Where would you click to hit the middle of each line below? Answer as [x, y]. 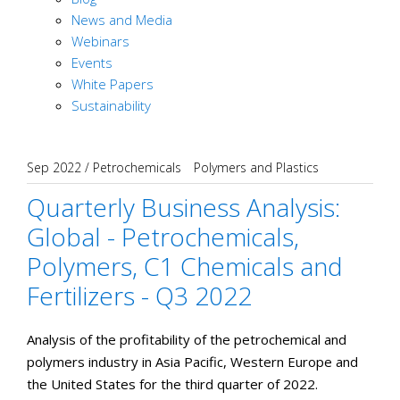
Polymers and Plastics [256, 167]
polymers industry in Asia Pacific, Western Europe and [192, 362]
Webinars [100, 41]
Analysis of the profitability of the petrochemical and [187, 339]
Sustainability [111, 105]
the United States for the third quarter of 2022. [174, 384]
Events [92, 62]
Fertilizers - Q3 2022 [139, 296]
